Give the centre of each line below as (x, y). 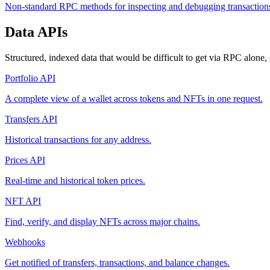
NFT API (23, 201)
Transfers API (31, 119)
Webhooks (25, 242)
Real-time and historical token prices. (75, 181)
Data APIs (36, 32)
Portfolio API (30, 78)
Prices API (25, 160)
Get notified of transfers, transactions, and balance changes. (117, 263)
